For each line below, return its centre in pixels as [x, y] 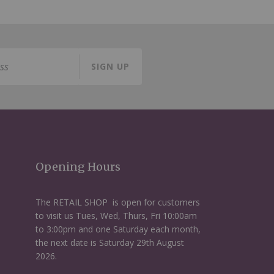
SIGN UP [110, 66]
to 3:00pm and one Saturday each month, [118, 229]
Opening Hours [78, 167]
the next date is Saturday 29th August [109, 243]
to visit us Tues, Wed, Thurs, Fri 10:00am [116, 216]
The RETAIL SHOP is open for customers [117, 202]
